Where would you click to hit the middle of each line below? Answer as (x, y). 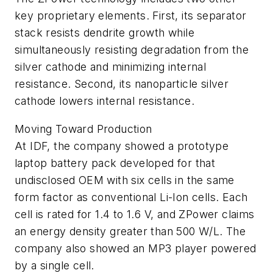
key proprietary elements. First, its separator (131, 16)
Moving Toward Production (83, 129)
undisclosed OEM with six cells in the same (125, 180)
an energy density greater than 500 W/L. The (130, 231)
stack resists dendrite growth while (105, 33)
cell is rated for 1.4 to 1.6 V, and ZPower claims (135, 214)
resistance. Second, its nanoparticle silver (122, 84)
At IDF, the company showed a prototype (122, 146)
